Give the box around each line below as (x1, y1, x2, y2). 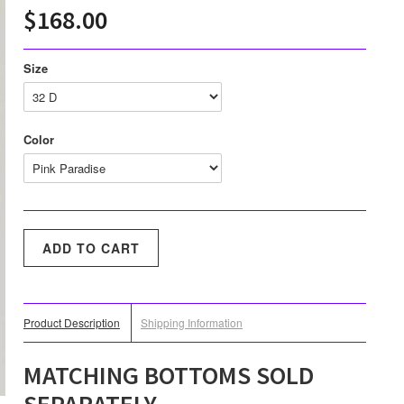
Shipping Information (141, 315, 243, 331)
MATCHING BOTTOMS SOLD (23, 359, 314, 392)
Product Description (23, 315, 120, 331)
